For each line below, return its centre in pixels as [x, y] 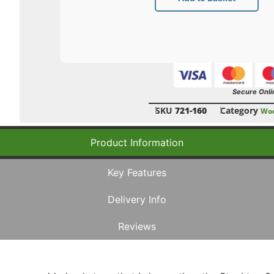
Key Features [137, 172]
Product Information [137, 142]
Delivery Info [137, 199]
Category [239, 110]
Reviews [137, 226]
